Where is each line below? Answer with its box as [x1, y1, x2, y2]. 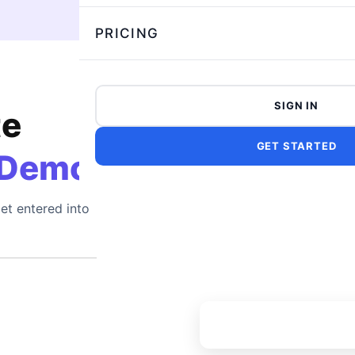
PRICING [95, 25, 159, 41]
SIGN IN [274, 98, 319, 112]
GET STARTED [256, 139, 337, 152]
